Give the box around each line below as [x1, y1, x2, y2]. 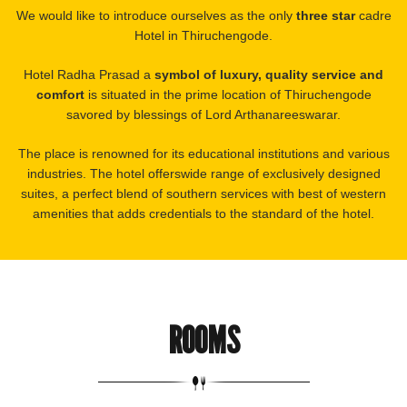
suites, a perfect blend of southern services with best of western [21, 186, 386, 201]
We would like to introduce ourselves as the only [15, 8, 296, 23]
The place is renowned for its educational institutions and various [17, 146, 390, 161]
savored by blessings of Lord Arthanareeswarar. [66, 107, 341, 122]
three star [295, 8, 355, 23]
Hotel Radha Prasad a [24, 67, 154, 82]
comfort [35, 87, 84, 102]
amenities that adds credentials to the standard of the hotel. [33, 206, 374, 221]
